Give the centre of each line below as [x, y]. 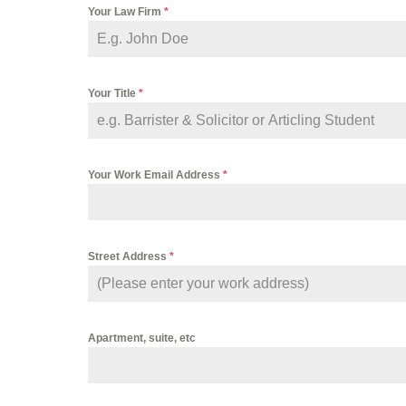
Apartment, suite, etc [142, 338]
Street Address [129, 257]
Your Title [113, 94]
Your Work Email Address [155, 175]
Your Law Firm [126, 12]
